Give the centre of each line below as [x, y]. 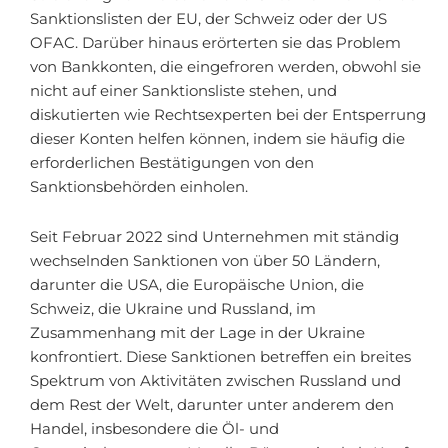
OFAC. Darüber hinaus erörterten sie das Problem [215, 43]
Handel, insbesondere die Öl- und [154, 428]
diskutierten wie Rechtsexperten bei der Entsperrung [228, 115]
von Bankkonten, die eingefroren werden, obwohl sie [225, 67]
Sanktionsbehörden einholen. [139, 187]
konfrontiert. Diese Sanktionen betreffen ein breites [220, 356]
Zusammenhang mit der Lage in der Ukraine [197, 332]
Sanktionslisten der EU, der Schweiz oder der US [208, 19]
